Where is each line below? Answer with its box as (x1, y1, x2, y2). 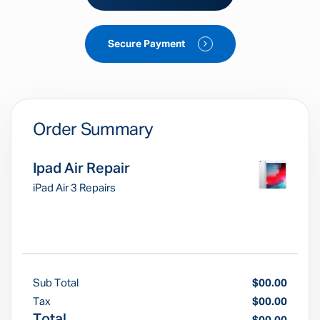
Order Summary (33, 121, 154, 139)
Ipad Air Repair (33, 161, 130, 176)
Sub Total (33, 278, 79, 289)
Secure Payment (107, 39, 187, 49)
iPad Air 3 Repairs (33, 183, 116, 194)
